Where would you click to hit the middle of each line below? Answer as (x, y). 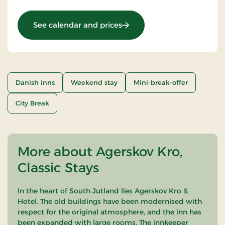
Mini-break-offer (161, 82)
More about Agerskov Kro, (100, 151)
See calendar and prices (78, 25)
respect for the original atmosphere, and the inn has (109, 212)
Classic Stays (58, 167)
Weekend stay (94, 82)
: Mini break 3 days (156, 24)
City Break (32, 103)
